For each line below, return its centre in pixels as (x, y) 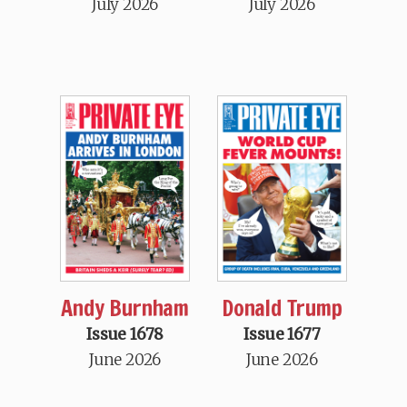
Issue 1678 (125, 334)
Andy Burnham (125, 308)
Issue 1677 (282, 334)
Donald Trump (282, 308)
